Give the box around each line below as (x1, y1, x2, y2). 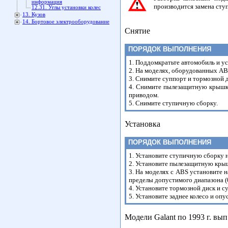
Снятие (125, 26, 150, 35)
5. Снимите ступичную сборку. (129, 99, 218, 107)
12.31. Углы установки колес (32, 5, 101, 10)
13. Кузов (22, 12, 45, 17)
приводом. (129, 91, 159, 99)
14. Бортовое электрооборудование (22, 19, 109, 24)
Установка (125, 120, 160, 128)
